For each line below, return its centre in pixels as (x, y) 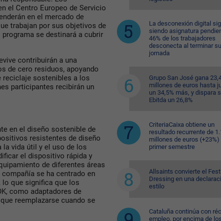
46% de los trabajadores (182, 38)
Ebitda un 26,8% (171, 100)
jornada (159, 53)
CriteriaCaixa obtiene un (182, 125)
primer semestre (172, 147)
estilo (156, 186)
